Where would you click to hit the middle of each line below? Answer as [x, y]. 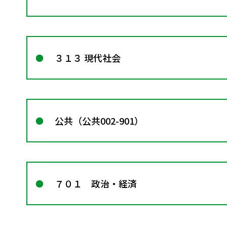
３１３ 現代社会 [88, 58]
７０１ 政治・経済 [96, 183]
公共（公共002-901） [99, 120]
